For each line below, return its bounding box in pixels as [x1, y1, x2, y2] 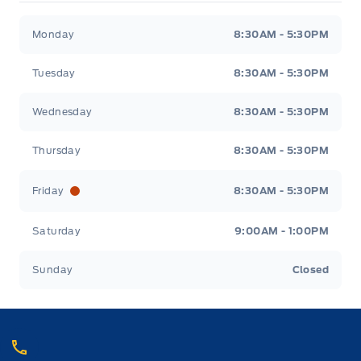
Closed [292, 263, 329, 276]
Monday [32, 27, 75, 40]
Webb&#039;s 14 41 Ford [19, 16, 189, 32]
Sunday [32, 263, 73, 276]
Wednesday [32, 105, 93, 118]
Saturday [32, 224, 81, 237]
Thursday [32, 143, 81, 156]
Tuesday [32, 66, 76, 79]
